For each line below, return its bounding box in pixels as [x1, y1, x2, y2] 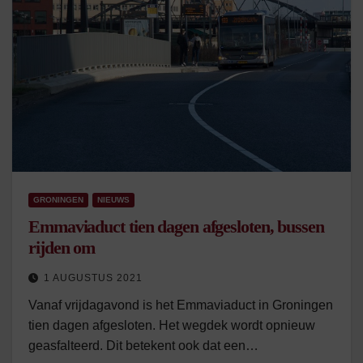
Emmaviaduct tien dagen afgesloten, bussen [28, 216, 324, 237]
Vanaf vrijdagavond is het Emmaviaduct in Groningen [28, 298, 333, 312]
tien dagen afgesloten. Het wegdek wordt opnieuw [28, 318, 315, 332]
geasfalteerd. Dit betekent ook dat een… [28, 339, 258, 352]
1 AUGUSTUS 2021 [44, 272, 143, 284]
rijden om [28, 237, 96, 258]
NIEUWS [97, 195, 130, 204]
